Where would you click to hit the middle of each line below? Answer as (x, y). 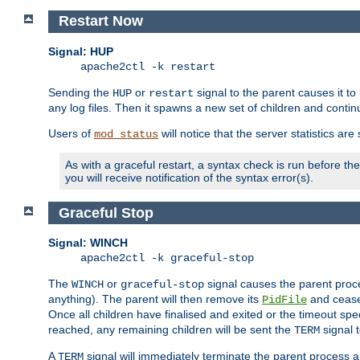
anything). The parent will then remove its (155, 299)
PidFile (284, 300)
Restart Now (100, 21)
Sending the (80, 92)
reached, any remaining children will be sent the (171, 330)
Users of (71, 133)
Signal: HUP (81, 51)
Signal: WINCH (88, 243)
